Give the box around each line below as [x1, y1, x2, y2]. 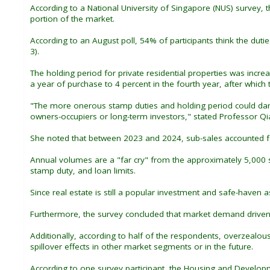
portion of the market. [30, 13, 115, 24]
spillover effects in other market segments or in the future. [30, 240, 253, 252]
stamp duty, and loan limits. [30, 165, 136, 176]
